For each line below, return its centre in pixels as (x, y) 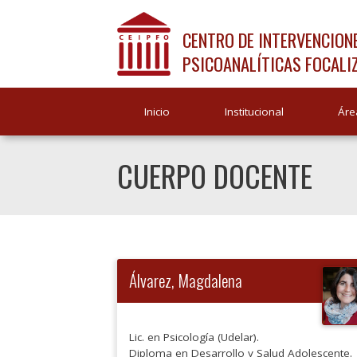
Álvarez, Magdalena (186, 280)
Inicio (157, 112)
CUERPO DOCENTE (215, 175)
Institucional (254, 112)
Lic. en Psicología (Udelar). (194, 337)
